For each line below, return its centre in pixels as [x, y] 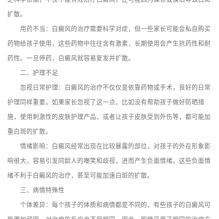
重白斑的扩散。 [30, 132]
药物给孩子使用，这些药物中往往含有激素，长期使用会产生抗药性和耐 [109, 44]
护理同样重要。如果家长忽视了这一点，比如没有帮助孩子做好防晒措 [106, 102]
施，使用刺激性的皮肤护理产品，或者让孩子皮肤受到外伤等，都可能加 [109, 117]
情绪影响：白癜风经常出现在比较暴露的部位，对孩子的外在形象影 [109, 146]
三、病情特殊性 [36, 190]
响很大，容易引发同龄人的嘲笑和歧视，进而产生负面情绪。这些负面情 [109, 161]
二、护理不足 [33, 73]
